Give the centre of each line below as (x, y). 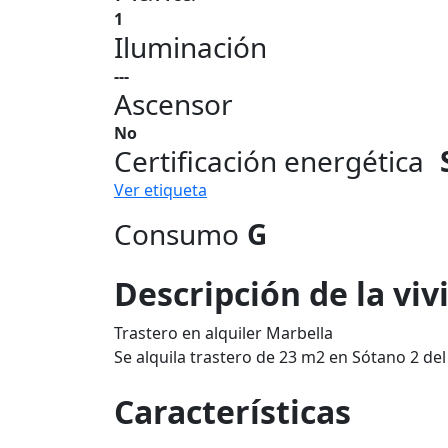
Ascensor (173, 104)
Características (232, 411)
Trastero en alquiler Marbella (223, 333)
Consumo (176, 234)
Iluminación (190, 47)
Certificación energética (269, 161)
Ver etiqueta (160, 190)
